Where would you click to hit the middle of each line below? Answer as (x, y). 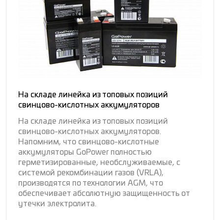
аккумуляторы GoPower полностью (85, 152)
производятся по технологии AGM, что (91, 183)
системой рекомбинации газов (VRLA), (91, 173)
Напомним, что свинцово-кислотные (89, 142)
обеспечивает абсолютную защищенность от (104, 193)
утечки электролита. (58, 204)
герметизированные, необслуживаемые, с (99, 162)
